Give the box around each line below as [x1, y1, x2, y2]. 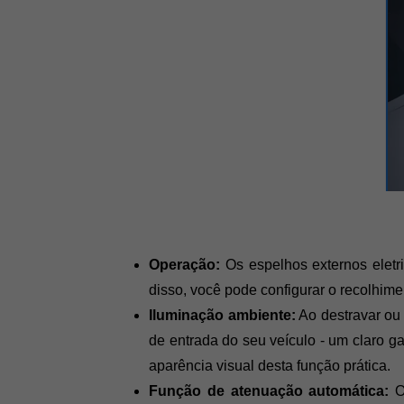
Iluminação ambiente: [149, 308, 296, 324]
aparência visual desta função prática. [149, 358, 390, 374]
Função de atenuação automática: [149, 383, 390, 399]
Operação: [149, 257, 220, 273]
